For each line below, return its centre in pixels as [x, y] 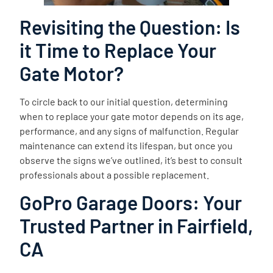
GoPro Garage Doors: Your [131, 203]
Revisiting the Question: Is [130, 27]
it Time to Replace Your [118, 50]
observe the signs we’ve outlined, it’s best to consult [131, 160]
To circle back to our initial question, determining [124, 101]
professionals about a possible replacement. [115, 174]
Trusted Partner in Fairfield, [136, 226]
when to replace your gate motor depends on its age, [132, 116]
